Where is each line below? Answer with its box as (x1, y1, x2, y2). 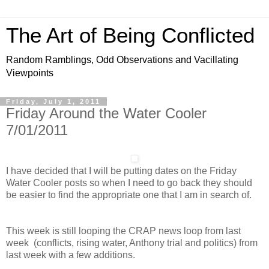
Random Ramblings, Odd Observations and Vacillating (6, 55, 238, 65)
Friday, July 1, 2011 (6, 98, 101, 105)
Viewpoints (6, 68, 53, 78)
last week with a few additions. (6, 249, 135, 260)
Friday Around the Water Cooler (6, 105, 207, 121)
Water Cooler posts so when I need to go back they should (6, 177, 252, 188)
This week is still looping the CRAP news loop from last (6, 225, 241, 236)
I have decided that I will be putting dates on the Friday (6, 165, 237, 176)
